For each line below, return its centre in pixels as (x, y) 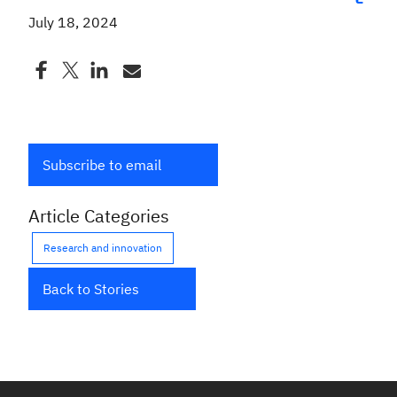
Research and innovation (103, 248)
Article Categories (99, 216)
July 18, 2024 (73, 22)
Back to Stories (91, 289)
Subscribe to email (102, 165)
